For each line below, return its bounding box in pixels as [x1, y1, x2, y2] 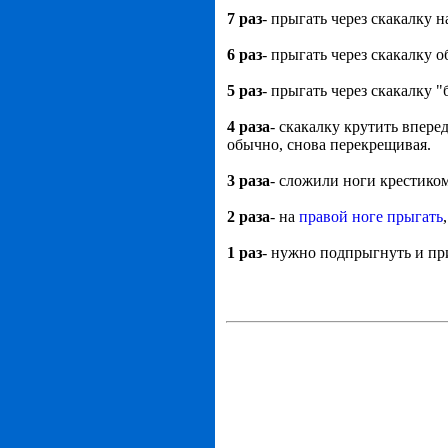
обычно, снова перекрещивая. [227, 136, 431, 153]
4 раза [227, 118, 270, 135]
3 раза [227, 172, 270, 189]
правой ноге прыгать [299, 208, 443, 225]
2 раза [227, 208, 270, 225]
